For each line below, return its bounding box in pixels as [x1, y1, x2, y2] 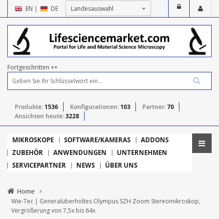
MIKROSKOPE [12, 135, 54, 144]
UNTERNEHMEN [117, 148, 167, 157]
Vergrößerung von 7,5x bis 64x [11, 206, 95, 215]
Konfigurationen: [70, 102, 120, 111]
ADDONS [141, 135, 169, 144]
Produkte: [15, 102, 44, 111]
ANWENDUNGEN [53, 148, 107, 157]
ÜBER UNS [105, 160, 137, 170]
